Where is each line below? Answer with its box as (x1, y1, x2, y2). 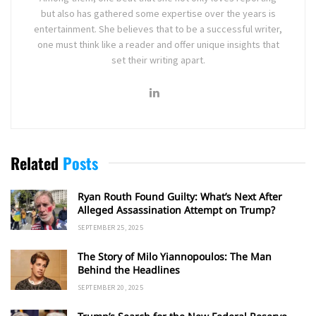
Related (11, 151, 59, 174)
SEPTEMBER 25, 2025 (78, 222, 144, 232)
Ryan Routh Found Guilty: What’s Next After (78, 189, 282, 203)
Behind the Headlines (78, 262, 180, 276)
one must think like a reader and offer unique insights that (37, 37, 279, 51)
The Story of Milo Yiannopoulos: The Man (78, 249, 272, 263)
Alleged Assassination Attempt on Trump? (78, 202, 275, 217)
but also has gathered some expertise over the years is (40, 6, 276, 20)
